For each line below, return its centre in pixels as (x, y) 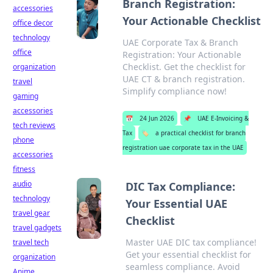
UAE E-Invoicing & (223, 118)
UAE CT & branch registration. (184, 79)
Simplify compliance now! (175, 91)
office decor (33, 23)
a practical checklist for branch (201, 133)
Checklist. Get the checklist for (184, 67)
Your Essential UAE (177, 204)
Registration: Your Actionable (182, 55)
